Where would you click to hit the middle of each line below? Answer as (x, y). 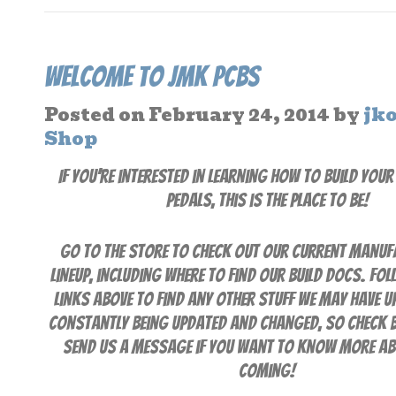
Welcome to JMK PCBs (152, 76)
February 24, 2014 (237, 114)
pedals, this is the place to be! (267, 200)
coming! (267, 370)
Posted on (95, 114)
